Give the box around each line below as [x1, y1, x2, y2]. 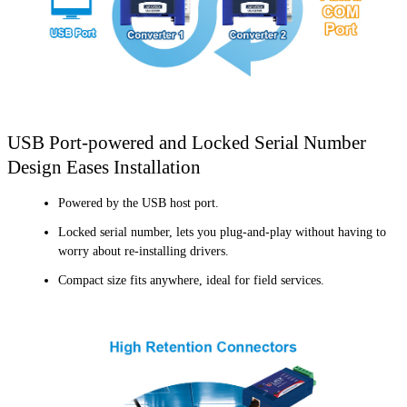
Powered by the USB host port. [58, 195, 219, 210]
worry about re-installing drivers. [58, 243, 229, 258]
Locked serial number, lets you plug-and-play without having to [58, 224, 386, 239]
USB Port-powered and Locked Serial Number [7, 131, 366, 153]
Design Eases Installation [7, 155, 201, 177]
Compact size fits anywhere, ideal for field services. [58, 273, 324, 288]
